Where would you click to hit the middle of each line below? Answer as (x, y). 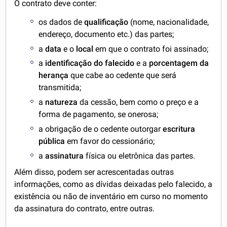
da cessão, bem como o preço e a (139, 102)
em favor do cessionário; (110, 141)
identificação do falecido (90, 63)
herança (54, 75)
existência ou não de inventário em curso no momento (111, 196)
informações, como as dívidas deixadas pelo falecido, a (113, 184)
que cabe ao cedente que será (123, 75)
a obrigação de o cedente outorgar (101, 129)
